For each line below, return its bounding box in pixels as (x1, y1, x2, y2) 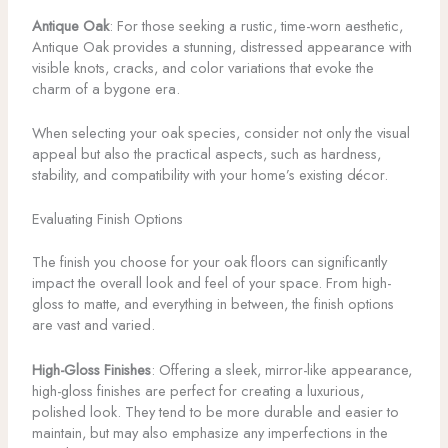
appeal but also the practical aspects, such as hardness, (31, 143, 381, 165)
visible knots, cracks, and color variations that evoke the (31, 56, 374, 78)
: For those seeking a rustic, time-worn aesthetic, (108, 14, 403, 36)
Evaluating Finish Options (31, 208, 183, 230)
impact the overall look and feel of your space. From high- (31, 272, 391, 294)
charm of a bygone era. (31, 77, 180, 99)
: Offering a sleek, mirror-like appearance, (150, 358, 412, 380)
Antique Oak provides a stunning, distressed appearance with (31, 35, 412, 57)
